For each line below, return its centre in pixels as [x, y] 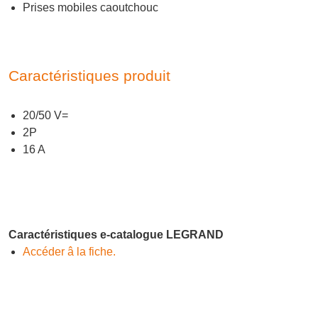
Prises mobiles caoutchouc [91, 8]
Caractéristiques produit [89, 76]
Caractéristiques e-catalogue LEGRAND [116, 235]
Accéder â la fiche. [69, 252]
